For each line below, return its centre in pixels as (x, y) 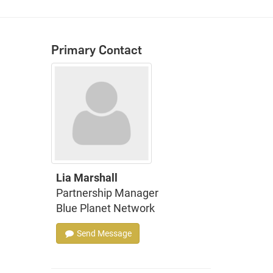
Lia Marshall (87, 177)
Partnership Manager (107, 193)
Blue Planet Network (105, 208)
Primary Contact (96, 50)
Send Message (103, 233)
